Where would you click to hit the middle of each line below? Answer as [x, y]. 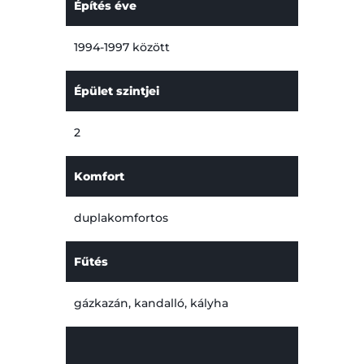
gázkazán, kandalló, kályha [151, 303]
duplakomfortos [121, 218]
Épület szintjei [116, 91]
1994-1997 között [121, 48]
